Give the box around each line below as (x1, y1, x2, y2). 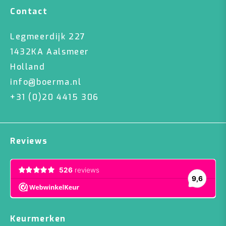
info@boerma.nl (10, 77, 82, 87)
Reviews (10, 136, 48, 146)
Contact (10, 6, 48, 17)
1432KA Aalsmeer (10, 46, 89, 57)
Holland (10, 62, 45, 72)
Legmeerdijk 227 (10, 31, 86, 42)
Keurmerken (10, 213, 66, 224)
